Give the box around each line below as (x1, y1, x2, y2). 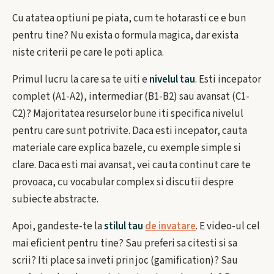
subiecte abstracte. (12, 192, 98, 207)
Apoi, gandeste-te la (12, 219, 104, 234)
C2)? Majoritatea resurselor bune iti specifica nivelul (12, 106, 243, 121)
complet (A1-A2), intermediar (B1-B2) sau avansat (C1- (12, 89, 250, 104)
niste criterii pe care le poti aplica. (12, 45, 164, 60)
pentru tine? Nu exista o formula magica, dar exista (12, 28, 239, 43)
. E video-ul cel (196, 219, 260, 234)
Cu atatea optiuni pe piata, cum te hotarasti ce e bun (12, 11, 246, 26)
